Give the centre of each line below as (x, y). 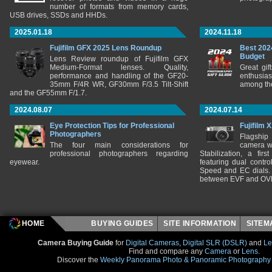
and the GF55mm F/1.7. (48, 93)
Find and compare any (167, 251)
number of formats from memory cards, (119, 7)
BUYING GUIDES (122, 223)
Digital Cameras (153, 243)
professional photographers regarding (119, 154)
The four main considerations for (119, 145)
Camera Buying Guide (76, 243)
